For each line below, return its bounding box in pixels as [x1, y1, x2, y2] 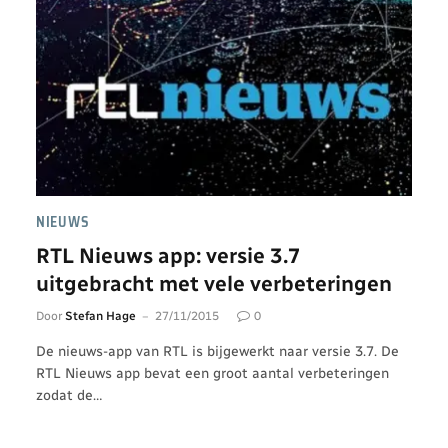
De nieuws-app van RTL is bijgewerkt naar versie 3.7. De [36, 343, 399, 360]
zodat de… [36, 387, 102, 404]
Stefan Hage [65, 309, 136, 323]
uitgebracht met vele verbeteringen [36, 271, 392, 296]
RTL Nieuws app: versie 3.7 [36, 243, 301, 268]
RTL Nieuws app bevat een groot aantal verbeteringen [36, 365, 389, 382]
